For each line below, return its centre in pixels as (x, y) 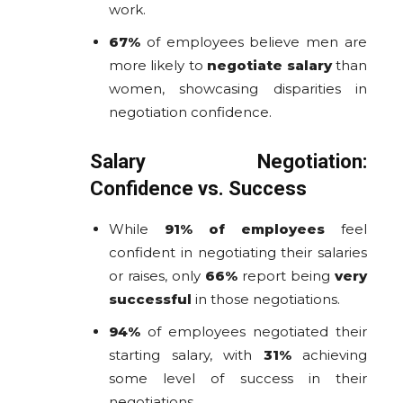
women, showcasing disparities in (238, 88)
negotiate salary (269, 65)
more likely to (158, 65)
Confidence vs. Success (198, 188)
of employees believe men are (254, 41)
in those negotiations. (266, 299)
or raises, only (157, 275)
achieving (329, 354)
